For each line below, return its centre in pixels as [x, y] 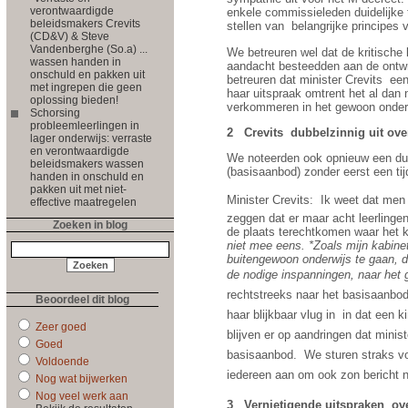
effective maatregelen [83, 202]
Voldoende [61, 361]
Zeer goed [60, 326]
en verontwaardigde [80, 151]
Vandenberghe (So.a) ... [89, 49]
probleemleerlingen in [85, 125]
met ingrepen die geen [86, 87]
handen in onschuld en [87, 176]
